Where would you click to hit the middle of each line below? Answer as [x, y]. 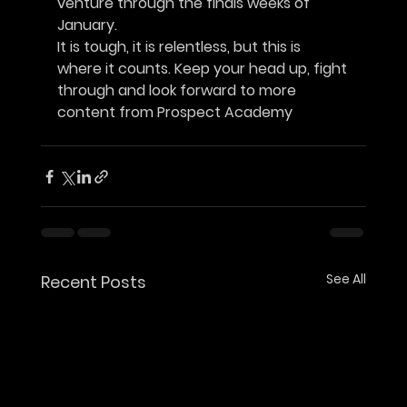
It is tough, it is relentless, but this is [180, 47]
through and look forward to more [178, 91]
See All [347, 279]
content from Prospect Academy [174, 113]
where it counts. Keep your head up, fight [202, 69]
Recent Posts [93, 283]
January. [87, 25]
